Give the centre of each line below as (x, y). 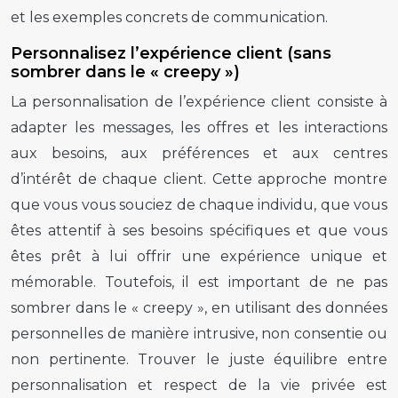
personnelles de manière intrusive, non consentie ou (199, 333)
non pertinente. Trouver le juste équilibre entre (199, 359)
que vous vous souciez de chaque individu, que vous (199, 204)
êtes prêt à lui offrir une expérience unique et (199, 256)
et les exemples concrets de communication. (169, 17)
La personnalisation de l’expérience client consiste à (199, 101)
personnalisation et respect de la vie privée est (199, 385)
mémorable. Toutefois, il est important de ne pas (199, 282)
